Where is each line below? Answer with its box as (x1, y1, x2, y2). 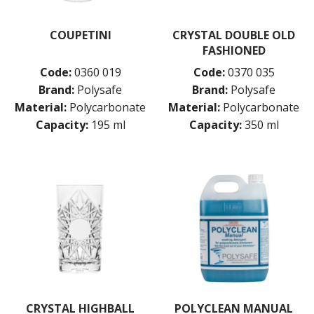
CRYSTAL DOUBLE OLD (172, 27, 295, 43)
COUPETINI (49, 27, 111, 43)
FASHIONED (202, 43, 266, 58)
